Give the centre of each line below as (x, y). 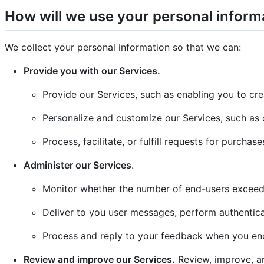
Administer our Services (77, 165)
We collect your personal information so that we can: (123, 47)
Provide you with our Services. (92, 70)
